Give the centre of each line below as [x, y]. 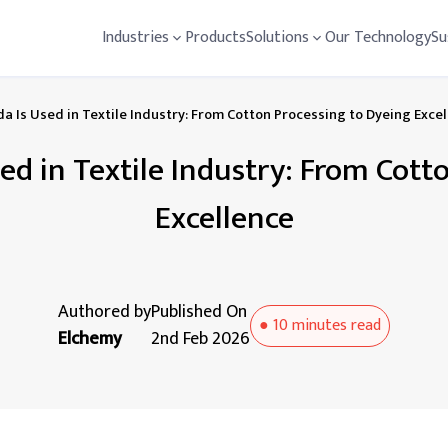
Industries [135, 37]
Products [215, 37]
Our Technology [378, 37]
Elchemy [90, 339]
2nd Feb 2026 [200, 339]
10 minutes [310, 325]
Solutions [277, 37]
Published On [199, 312]
